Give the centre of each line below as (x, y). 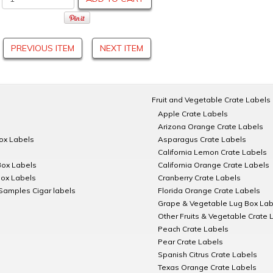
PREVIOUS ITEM (43, 48)
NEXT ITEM (122, 48)
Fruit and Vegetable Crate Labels (211, 99)
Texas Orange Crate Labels (207, 267)
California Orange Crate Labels (214, 165)
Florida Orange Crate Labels (209, 190)
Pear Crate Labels (190, 241)
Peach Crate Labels (193, 229)
